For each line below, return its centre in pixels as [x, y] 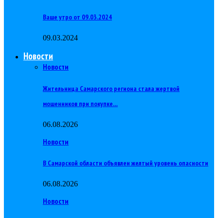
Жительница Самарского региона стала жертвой [111, 88]
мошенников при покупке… [80, 103]
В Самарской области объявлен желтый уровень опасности [126, 163]
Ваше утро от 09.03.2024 [77, 17]
